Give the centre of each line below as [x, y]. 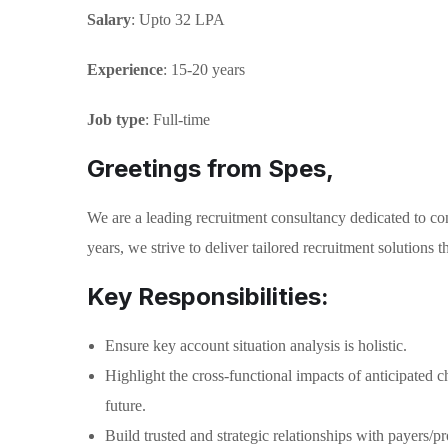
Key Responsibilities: [208, 296]
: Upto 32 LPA [178, 19]
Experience [125, 69]
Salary [109, 19]
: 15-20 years [204, 69]
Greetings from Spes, [210, 168]
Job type [116, 119]
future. [125, 405]
